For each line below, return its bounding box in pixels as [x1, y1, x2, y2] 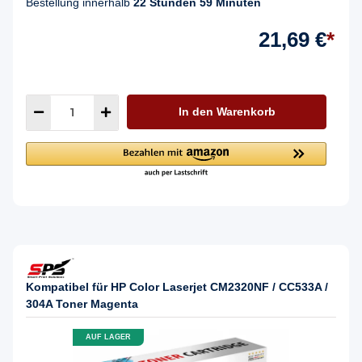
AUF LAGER [86, 333, 131, 342]
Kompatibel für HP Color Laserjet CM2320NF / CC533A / [26, 280, 328, 293]
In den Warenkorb [178, 104, 276, 118]
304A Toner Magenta [26, 297, 138, 310]
